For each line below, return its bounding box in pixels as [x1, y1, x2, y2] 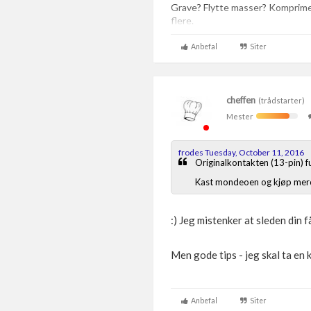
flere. [171, 15, 196, 26]
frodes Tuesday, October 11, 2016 [178, 147, 304, 158]
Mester [226, 112, 256, 121]
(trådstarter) [255, 96, 305, 105]
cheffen [226, 94, 255, 106]
